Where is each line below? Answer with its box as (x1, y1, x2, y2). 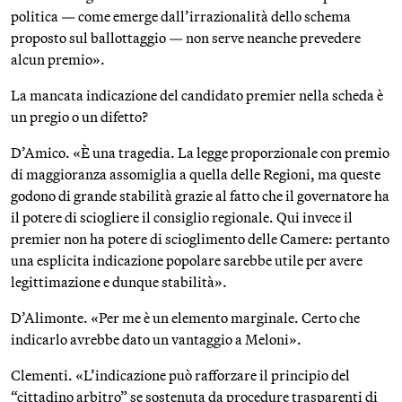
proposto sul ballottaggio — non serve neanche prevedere (11, 29, 361, 47)
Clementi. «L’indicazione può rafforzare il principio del (11, 366, 350, 384)
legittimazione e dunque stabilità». (11, 273, 227, 291)
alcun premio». (11, 50, 105, 68)
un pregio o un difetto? (11, 108, 148, 126)
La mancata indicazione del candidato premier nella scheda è (11, 86, 383, 104)
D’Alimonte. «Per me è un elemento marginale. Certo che (11, 309, 360, 327)
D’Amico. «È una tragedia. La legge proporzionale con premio (11, 144, 389, 162)
